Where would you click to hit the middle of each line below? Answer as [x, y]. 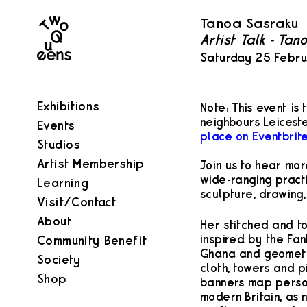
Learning [63, 183]
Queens [59, 37]
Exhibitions [69, 107]
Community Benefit [93, 241]
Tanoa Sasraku [250, 25]
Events [56, 126]
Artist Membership [91, 164]
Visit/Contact [77, 202]
